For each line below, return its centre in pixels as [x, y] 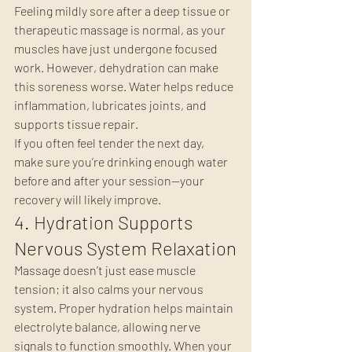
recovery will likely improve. [88, 200]
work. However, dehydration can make [117, 68]
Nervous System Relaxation [125, 248]
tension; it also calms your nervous [110, 289]
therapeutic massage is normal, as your [121, 30]
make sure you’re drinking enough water [122, 162]
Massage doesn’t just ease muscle [106, 270]
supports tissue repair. [76, 124]
